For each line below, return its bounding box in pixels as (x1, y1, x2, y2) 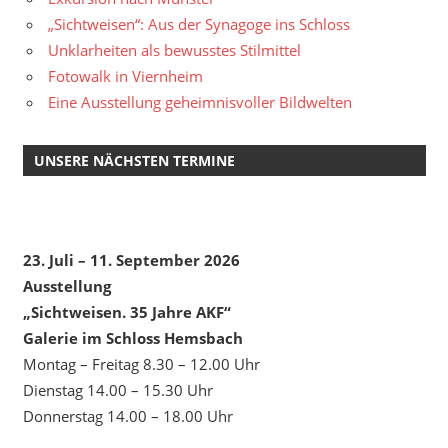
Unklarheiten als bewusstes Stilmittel (48, 40, 301, 61)
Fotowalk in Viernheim (48, 66, 203, 87)
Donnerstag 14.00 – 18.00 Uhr (22, 405, 233, 426)
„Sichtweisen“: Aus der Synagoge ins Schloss (48, 14, 350, 35)
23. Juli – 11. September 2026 (22, 249, 240, 270)
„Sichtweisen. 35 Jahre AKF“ (22, 301, 231, 322)
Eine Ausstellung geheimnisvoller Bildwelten (48, 92, 352, 113)
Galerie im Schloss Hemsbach (22, 327, 243, 348)
